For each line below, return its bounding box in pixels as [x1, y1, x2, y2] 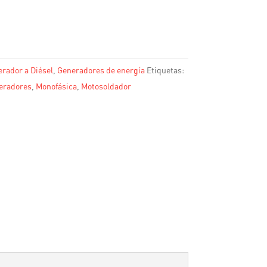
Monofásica [35, 80, 77, 91]
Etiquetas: [146, 64, 184, 75]
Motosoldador [80, 80, 131, 91]
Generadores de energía [57, 64, 145, 75]
